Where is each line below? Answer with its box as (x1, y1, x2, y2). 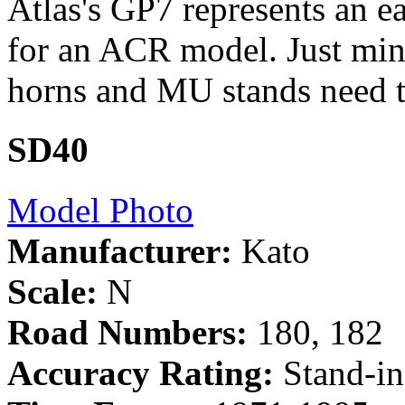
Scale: (7, 271, 98, 311)
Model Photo (7, 190, 193, 230)
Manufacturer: (7, 231, 232, 270)
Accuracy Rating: (7, 353, 274, 392)
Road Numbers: (7, 312, 248, 352)
